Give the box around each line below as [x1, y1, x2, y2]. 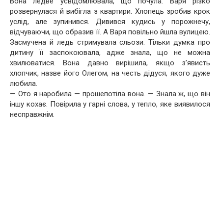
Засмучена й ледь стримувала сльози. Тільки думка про [10, 38, 210, 47]
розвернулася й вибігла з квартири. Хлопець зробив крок [10, 7, 210, 16]
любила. [10, 79, 37, 88]
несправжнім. [10, 110, 55, 119]
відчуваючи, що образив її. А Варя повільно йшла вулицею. [10, 27, 210, 36]
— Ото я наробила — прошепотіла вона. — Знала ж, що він [10, 89, 210, 98]
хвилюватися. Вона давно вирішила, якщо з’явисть [10, 58, 210, 67]
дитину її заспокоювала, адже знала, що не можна [10, 48, 210, 57]
